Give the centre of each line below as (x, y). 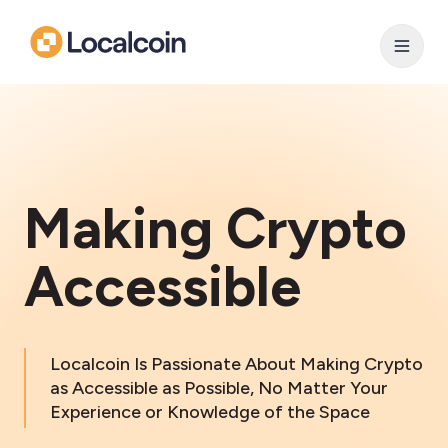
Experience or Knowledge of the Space (210, 412)
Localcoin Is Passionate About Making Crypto (236, 364)
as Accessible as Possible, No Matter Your (219, 388)
